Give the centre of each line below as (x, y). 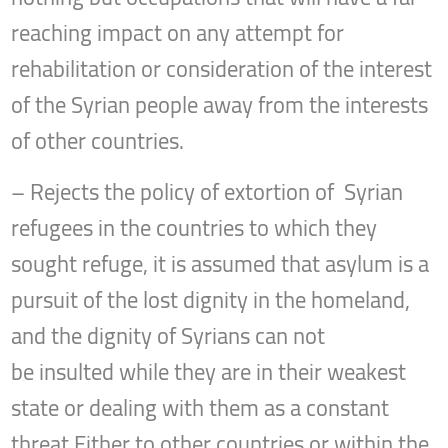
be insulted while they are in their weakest (209, 372)
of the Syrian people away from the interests (220, 105)
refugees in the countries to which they (194, 228)
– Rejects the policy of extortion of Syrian (207, 192)
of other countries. (98, 141)
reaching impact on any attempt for (178, 33)
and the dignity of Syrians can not (168, 336)
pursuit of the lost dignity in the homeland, (211, 300)
